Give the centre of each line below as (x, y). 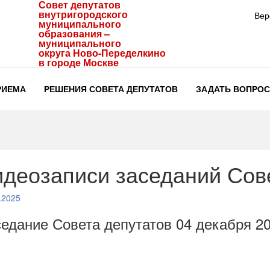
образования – (74, 33)
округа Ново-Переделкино (102, 53)
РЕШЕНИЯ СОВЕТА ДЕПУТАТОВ (111, 89)
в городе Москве (79, 62)
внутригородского (83, 14)
